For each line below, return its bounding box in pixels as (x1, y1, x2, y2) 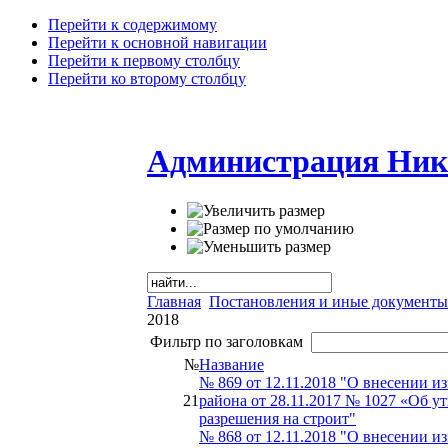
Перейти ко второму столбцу (48, 70, 246, 87)
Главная (147, 292, 201, 310)
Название (199, 355, 264, 373)
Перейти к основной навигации (48, 34, 267, 51)
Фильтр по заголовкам (150, 332, 311, 350)
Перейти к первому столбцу (48, 52, 240, 69)
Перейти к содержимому (48, 16, 217, 33)
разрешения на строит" (199, 409, 356, 427)
